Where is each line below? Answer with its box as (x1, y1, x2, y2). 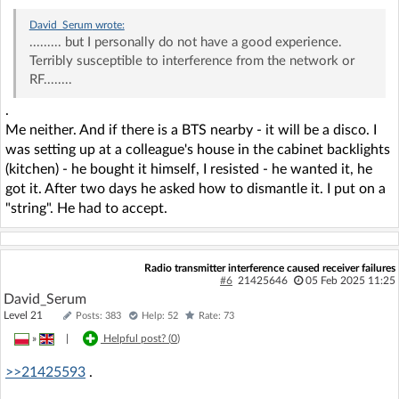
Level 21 (4, 309, 59, 321)
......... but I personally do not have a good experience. (28, 35, 342, 49)
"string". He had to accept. (5, 200, 167, 216)
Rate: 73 (199, 310, 234, 321)
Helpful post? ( (103, 332, 171, 344)
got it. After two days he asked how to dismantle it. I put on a (5, 181, 386, 196)
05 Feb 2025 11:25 (305, 274, 395, 286)
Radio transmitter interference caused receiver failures (143, 262, 395, 273)
